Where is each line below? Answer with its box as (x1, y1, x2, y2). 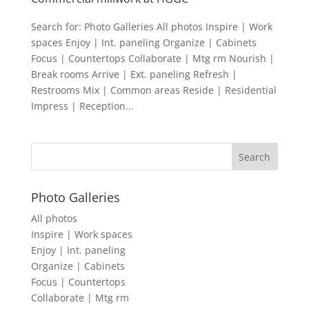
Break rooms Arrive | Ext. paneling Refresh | (30, 67, 237, 81)
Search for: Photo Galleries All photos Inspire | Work (30, 19, 272, 33)
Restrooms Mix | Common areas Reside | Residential (30, 83, 277, 97)
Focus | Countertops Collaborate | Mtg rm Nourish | (30, 51, 275, 65)
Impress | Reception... (30, 99, 134, 112)
